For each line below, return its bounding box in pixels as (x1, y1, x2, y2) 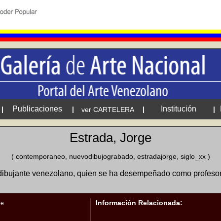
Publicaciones (12, 105, 62, 113)
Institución (160, 105, 196, 113)
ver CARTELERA (81, 106, 134, 113)
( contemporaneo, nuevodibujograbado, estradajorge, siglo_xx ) (11, 152, 210, 160)
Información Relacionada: (95, 199, 183, 207)
